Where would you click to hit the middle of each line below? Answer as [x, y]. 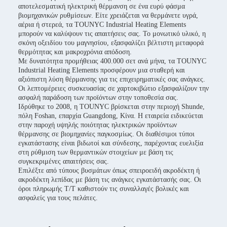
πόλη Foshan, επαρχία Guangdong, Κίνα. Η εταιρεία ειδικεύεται [111, 116]
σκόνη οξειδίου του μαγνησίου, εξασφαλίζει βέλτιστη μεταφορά [111, 43]
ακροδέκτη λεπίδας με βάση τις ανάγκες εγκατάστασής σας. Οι [110, 180]
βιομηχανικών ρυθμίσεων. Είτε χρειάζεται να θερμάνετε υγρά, [108, 15]
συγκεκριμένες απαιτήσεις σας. [64, 161]
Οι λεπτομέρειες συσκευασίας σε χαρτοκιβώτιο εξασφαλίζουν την [113, 88]
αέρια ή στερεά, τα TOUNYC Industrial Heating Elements [102, 25]
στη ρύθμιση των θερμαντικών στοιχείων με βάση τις [96, 152]
